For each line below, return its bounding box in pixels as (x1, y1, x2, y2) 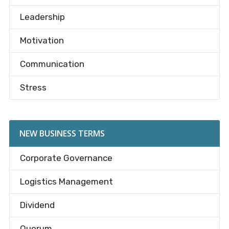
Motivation (19, 35, 64, 46)
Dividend (19, 200, 55, 211)
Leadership (19, 12, 65, 22)
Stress (19, 82, 47, 93)
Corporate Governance (19, 153, 112, 164)
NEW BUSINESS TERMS (19, 128, 105, 140)
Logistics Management (19, 176, 113, 187)
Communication (19, 59, 84, 70)
